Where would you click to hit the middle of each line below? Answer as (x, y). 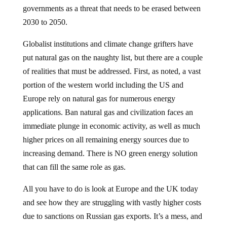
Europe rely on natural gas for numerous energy (99, 98)
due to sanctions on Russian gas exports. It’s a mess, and (112, 216)
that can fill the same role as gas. (74, 167)
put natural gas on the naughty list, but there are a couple (112, 57)
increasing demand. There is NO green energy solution (110, 153)
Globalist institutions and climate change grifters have (108, 44)
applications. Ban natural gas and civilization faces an (108, 112)
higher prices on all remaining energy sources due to (106, 139)
